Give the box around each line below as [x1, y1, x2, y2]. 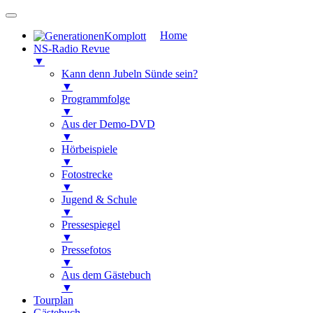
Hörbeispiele [61, 143, 117, 156]
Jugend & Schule [61, 194, 137, 206]
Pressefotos [61, 244, 111, 256]
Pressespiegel [61, 219, 120, 231]
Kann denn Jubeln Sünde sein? [61, 68, 198, 80]
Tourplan [34, 294, 73, 307]
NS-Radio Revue [34, 43, 110, 55]
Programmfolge [61, 93, 130, 105]
